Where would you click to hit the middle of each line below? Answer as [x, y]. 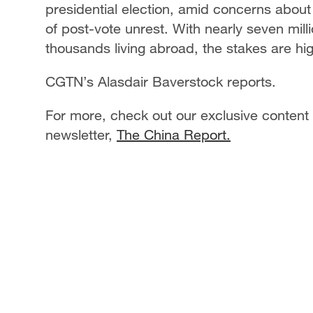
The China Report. [174, 134]
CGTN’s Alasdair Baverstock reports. [161, 81]
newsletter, [81, 134]
